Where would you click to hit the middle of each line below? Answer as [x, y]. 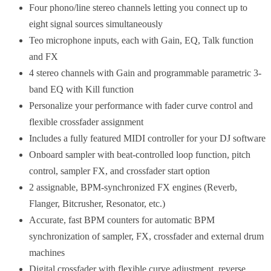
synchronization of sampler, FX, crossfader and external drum [146, 236]
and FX [44, 56]
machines [47, 252]
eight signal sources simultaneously [96, 24]
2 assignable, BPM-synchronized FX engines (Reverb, [133, 187]
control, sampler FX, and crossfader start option [119, 171]
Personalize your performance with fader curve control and [141, 105]
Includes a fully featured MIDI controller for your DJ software [147, 138]
